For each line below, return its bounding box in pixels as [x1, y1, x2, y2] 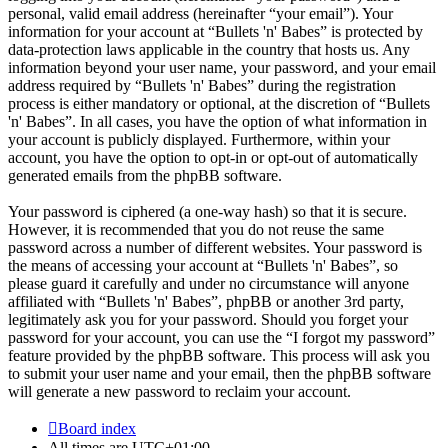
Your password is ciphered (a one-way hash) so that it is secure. [8, 202, 407, 220]
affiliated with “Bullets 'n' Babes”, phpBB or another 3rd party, [8, 292, 404, 310]
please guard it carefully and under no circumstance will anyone [8, 274, 409, 292]
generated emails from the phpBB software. [8, 166, 282, 184]
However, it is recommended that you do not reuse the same [8, 220, 384, 238]
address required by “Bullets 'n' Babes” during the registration [8, 76, 396, 94]
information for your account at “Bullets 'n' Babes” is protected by [8, 22, 423, 40]
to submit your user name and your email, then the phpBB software [8, 364, 431, 382]
